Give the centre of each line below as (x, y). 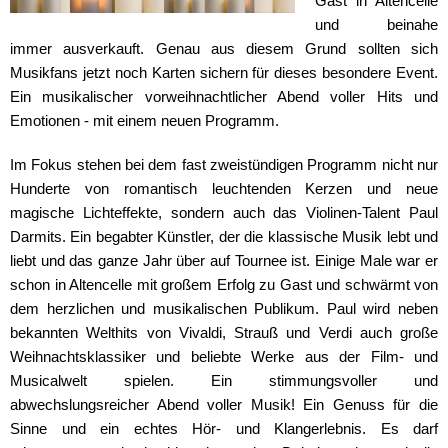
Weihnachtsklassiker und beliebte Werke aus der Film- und (224, 357)
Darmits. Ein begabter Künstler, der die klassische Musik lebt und (224, 237)
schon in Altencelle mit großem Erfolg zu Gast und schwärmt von (224, 285)
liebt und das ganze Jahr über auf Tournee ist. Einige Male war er (224, 261)
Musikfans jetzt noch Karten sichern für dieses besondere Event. (224, 73)
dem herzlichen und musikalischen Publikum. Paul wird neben (224, 309)
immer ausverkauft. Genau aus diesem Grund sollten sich (224, 49)
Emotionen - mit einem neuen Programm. (144, 121)
